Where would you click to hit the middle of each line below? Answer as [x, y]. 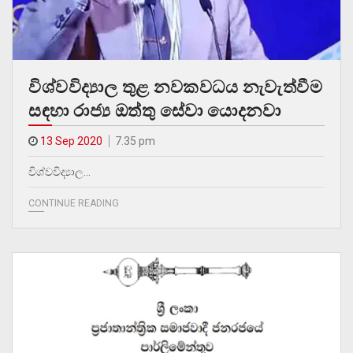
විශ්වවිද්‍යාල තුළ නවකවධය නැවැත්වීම [175, 87]
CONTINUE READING [74, 204]
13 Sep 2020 [71, 141]
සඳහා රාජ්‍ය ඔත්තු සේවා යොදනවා [154, 111]
